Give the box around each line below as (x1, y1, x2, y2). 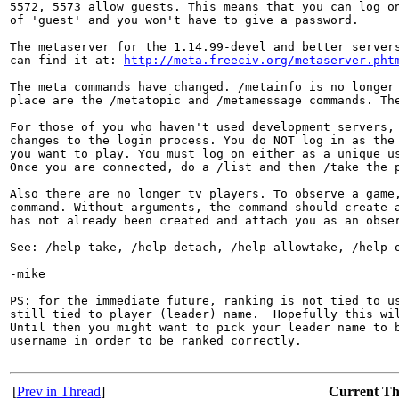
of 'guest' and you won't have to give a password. (10, 13, 359, 28)
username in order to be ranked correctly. (10, 334, 302, 348)
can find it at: (10, 53, 124, 68)
